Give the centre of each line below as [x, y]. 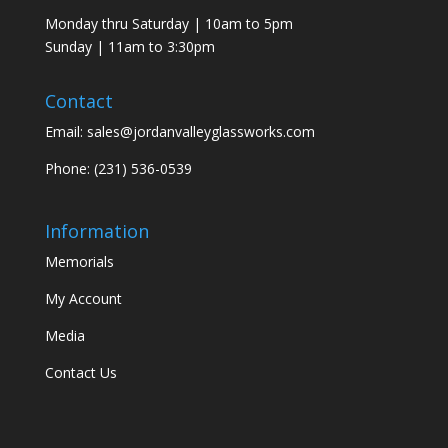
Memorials [79, 261]
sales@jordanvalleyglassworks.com [200, 132]
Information [96, 230]
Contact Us [80, 372]
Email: [65, 132]
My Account [83, 298]
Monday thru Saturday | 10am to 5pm [168, 24]
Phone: [69, 169]
